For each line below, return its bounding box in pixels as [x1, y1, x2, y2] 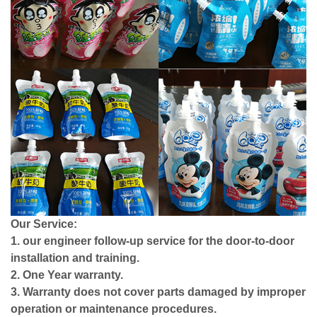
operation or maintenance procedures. [11, 303, 217, 316]
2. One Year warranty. [11, 269, 123, 282]
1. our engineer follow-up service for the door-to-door [11, 235, 294, 248]
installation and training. [11, 252, 139, 265]
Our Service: [11, 218, 77, 231]
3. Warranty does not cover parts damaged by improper [11, 286, 306, 299]
